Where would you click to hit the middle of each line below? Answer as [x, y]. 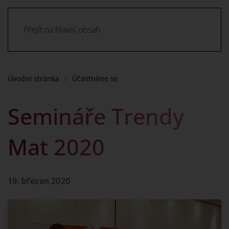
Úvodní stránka [33, 78]
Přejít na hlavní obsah [62, 30]
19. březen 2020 [39, 181]
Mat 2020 [56, 147]
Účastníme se [95, 78]
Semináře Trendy [96, 116]
